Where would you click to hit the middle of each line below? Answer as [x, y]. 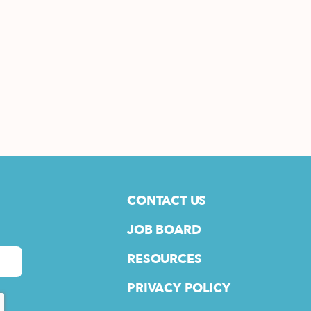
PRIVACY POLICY [179, 289]
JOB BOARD [164, 230]
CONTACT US [167, 201]
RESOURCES [165, 260]
